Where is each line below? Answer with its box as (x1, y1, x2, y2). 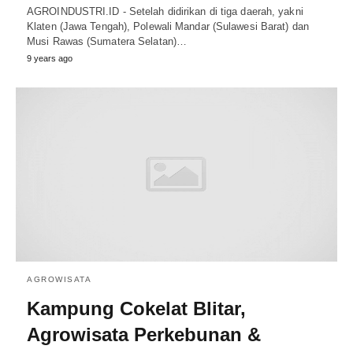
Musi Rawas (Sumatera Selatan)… (27, 35, 188, 47)
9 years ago (27, 53, 72, 63)
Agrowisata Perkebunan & (27, 324, 261, 346)
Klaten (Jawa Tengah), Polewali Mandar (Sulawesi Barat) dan (27, 20, 309, 32)
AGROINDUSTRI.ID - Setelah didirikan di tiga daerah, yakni (27, 5, 303, 17)
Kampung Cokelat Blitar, (27, 298, 246, 320)
